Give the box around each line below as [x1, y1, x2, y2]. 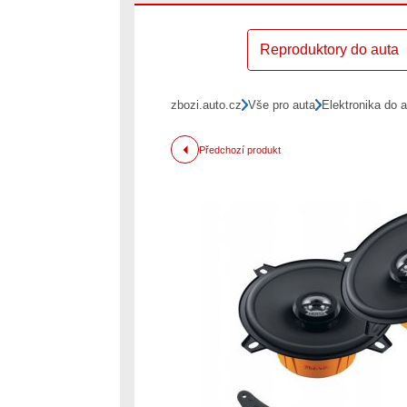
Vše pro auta [248, 98, 316, 112]
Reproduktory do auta [260, 42, 399, 57]
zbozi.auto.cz [171, 98, 242, 112]
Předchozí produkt [199, 144, 282, 155]
